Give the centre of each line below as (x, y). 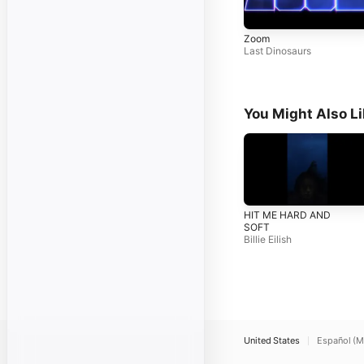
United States (272, 340)
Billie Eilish (268, 239)
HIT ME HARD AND (287, 214)
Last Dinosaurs (277, 51)
